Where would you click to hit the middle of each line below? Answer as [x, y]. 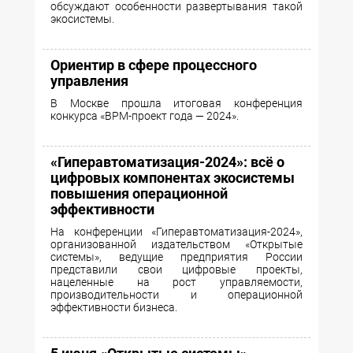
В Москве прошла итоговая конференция [176, 104]
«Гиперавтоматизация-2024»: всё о [167, 162]
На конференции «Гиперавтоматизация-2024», [176, 232]
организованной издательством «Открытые [176, 245]
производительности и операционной [176, 295]
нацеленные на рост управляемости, [176, 282]
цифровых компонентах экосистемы [173, 178]
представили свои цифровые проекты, [176, 270]
